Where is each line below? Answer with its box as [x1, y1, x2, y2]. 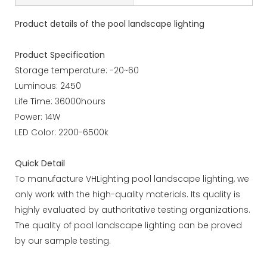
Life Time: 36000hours [15, 95, 105, 107]
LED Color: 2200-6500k [15, 126, 108, 138]
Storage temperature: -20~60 [15, 64, 139, 76]
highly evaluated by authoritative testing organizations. [15, 203, 250, 216]
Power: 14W [15, 110, 60, 123]
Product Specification [15, 48, 105, 61]
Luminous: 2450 [15, 79, 81, 92]
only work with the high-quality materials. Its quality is [15, 188, 240, 200]
